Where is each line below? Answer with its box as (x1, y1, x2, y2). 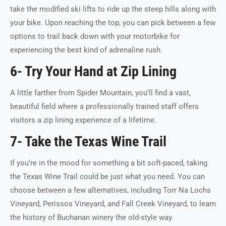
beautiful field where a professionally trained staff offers (10, 102, 199, 111)
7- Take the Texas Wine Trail (10, 133, 166, 150)
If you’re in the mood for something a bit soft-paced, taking (10, 158, 207, 167)
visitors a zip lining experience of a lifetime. (10, 116, 156, 125)
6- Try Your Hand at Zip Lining (10, 63, 177, 80)
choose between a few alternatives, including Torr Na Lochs (10, 186, 211, 195)
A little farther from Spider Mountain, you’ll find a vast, (10, 88, 191, 97)
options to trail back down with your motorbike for (10, 32, 180, 41)
